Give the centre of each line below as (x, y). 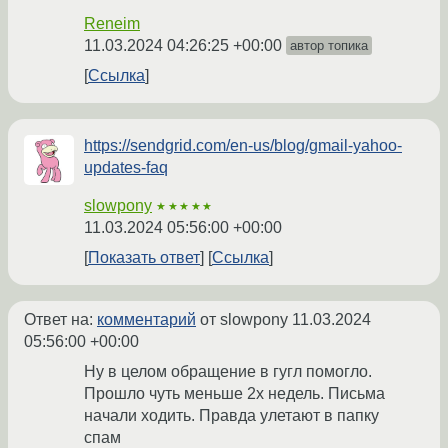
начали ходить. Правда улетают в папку (231, 416)
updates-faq (126, 168)
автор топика (329, 46)
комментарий (146, 320)
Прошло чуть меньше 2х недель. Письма (234, 394)
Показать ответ (144, 258)
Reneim (112, 24)
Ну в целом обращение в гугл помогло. (228, 372)
